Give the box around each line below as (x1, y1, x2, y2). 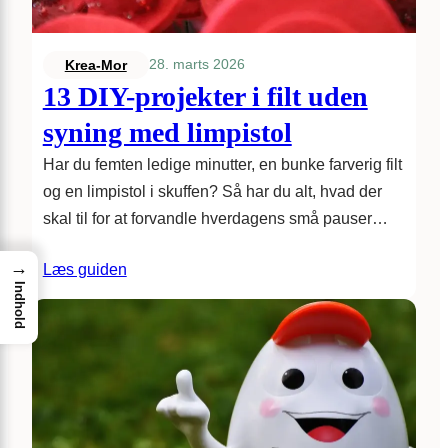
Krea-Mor (64, 56, 127, 73)
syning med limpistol (42, 116, 292, 148)
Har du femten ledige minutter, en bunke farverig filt (42, 155, 402, 173)
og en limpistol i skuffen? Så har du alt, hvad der (42, 182, 382, 200)
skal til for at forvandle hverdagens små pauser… (42, 209, 388, 227)
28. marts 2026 (148, 56, 245, 73)
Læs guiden (42, 260, 127, 278)
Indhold (12, 280, 27, 329)
